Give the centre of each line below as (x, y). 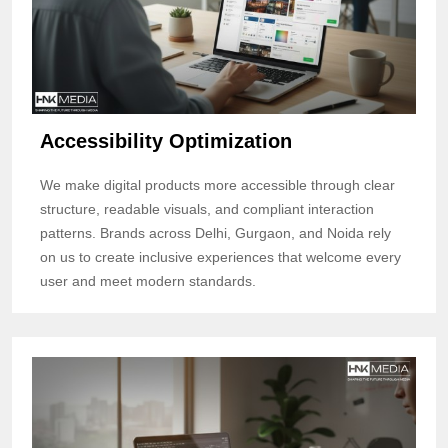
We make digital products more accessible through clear (217, 184)
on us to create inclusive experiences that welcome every (220, 256)
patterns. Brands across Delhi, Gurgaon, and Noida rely (215, 232)
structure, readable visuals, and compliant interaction (207, 208)
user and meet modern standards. (148, 280)
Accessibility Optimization (166, 140)
